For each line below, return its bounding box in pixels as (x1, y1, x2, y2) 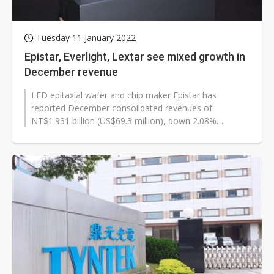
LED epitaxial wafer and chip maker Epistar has (31, 89, 217, 102)
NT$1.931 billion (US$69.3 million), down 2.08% (31, 115, 217, 127)
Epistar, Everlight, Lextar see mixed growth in (24, 50, 245, 64)
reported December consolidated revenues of (31, 102, 212, 114)
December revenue (24, 65, 118, 79)
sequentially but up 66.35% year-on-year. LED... (31, 128, 216, 140)
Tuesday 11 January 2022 (36, 32, 136, 44)
